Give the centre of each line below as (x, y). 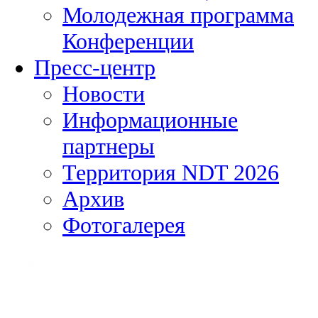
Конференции (128, 42)
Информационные (150, 120)
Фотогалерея (124, 225)
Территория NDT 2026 (171, 173)
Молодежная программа (178, 15)
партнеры (109, 147)
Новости (104, 94)
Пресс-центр (95, 68)
